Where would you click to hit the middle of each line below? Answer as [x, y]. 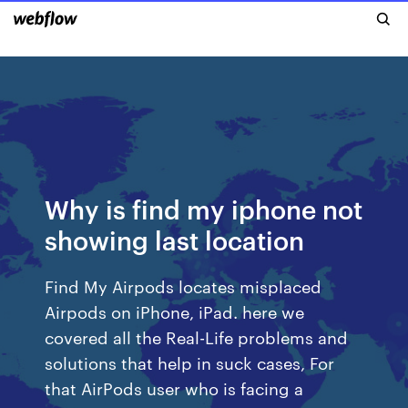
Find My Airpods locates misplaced [184, 286]
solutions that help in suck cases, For [190, 362]
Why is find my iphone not [204, 208]
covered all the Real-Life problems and [197, 337]
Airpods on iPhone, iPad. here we [175, 311]
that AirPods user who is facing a [174, 388]
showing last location [175, 239]
